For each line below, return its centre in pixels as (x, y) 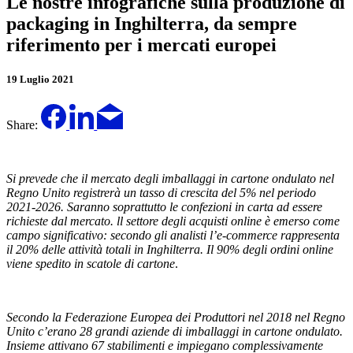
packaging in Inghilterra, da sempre (152, 23)
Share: (22, 124)
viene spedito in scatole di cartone (91, 263)
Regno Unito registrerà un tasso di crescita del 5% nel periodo (161, 192)
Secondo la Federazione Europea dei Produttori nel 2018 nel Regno (176, 317)
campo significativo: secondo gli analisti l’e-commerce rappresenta (173, 235)
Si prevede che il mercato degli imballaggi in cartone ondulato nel (170, 178)
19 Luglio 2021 (40, 79)
